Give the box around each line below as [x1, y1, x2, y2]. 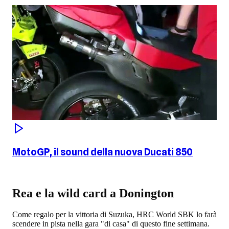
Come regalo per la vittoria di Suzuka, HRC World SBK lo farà [12, 210, 217, 219]
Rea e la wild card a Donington [12, 186, 174, 200]
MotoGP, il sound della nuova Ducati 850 [12, 146, 193, 157]
